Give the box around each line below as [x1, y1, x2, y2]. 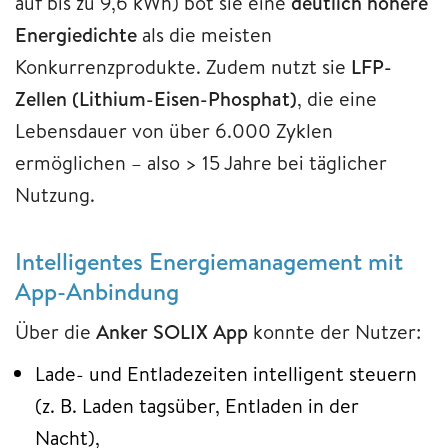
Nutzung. [15, 180, 95, 208]
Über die [15, 317, 96, 345]
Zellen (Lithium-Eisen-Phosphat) [15, 84, 297, 112]
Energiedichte [15, 20, 137, 48]
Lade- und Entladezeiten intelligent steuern [35, 359, 417, 387]
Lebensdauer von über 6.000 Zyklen [15, 116, 333, 144]
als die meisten [137, 20, 272, 48]
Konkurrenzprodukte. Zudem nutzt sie [15, 52, 351, 80]
